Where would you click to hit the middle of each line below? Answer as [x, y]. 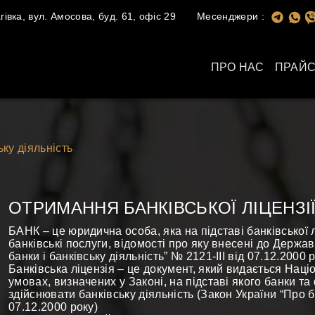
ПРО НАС [237, 67]
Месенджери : [231, 16]
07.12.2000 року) [53, 307]
